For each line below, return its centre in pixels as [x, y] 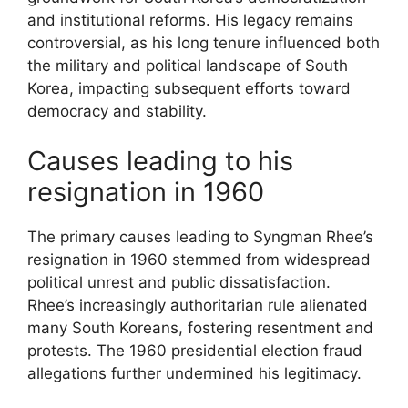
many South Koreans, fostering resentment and [200, 328]
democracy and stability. [117, 111]
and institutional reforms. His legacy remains [190, 20]
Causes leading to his [160, 161]
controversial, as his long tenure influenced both [204, 42]
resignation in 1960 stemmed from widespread [199, 260]
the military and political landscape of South [188, 65]
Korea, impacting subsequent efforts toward [189, 88]
